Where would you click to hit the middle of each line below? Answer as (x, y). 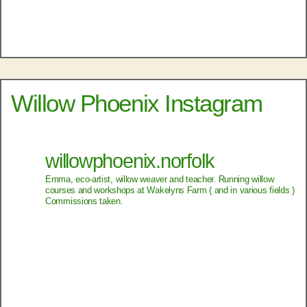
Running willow (245, 180)
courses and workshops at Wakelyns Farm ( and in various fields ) (170, 191)
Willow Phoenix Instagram (137, 103)
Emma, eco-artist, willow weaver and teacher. (131, 180)
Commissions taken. (84, 201)
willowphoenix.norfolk (130, 161)
